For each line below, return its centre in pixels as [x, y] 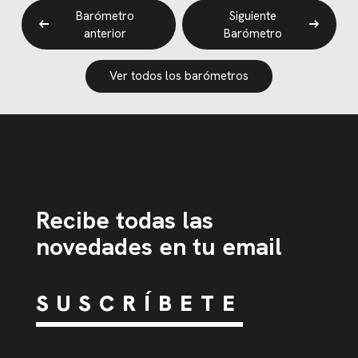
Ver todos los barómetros [179, 76]
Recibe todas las [124, 221]
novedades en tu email [159, 247]
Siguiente [253, 16]
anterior [105, 33]
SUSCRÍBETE [139, 304]
